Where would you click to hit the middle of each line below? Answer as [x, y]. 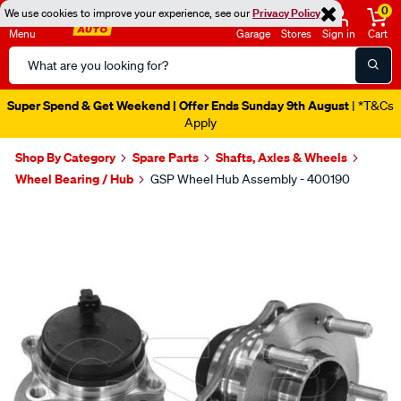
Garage [253, 34]
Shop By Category [65, 157]
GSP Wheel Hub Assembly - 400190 [250, 179]
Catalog [32, 78]
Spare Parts [166, 157]
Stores [296, 34]
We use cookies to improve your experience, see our [128, 13]
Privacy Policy [286, 13]
